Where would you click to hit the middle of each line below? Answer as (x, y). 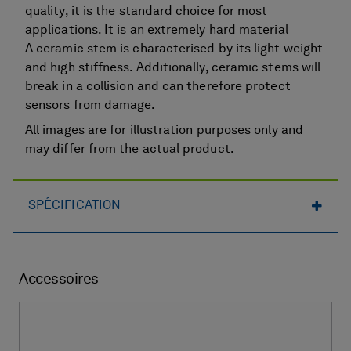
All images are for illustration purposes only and (164, 130)
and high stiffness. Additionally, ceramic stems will (173, 68)
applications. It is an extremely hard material (157, 30)
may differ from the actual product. (130, 149)
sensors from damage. (90, 105)
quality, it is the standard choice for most (147, 11)
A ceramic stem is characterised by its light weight (174, 49)
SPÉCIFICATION (75, 206)
